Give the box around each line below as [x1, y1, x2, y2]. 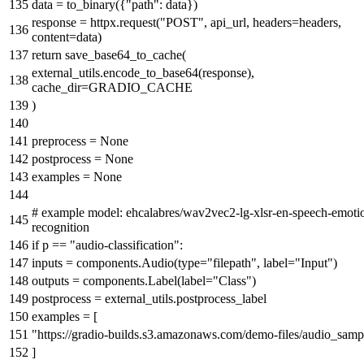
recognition [32, 219, 89, 234]
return [32, 47, 62, 62]
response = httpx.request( [32, 15, 160, 29]
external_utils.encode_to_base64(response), [32, 65, 254, 80]
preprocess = [32, 133, 100, 148]
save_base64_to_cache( [62, 47, 186, 62]
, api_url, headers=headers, [204, 15, 341, 29]
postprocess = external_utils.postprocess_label [32, 291, 266, 305]
